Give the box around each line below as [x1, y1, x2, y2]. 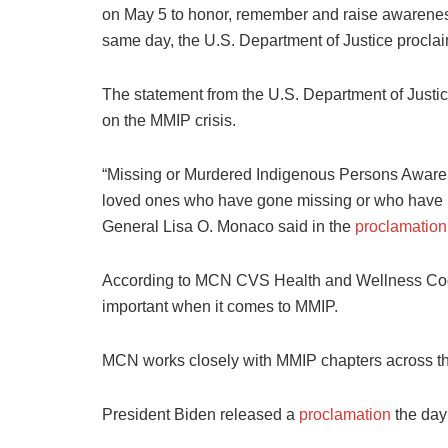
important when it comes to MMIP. [102, 298, 338, 316]
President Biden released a [102, 406, 299, 424]
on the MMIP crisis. [102, 112, 236, 130]
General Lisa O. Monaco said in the [102, 218, 351, 236]
